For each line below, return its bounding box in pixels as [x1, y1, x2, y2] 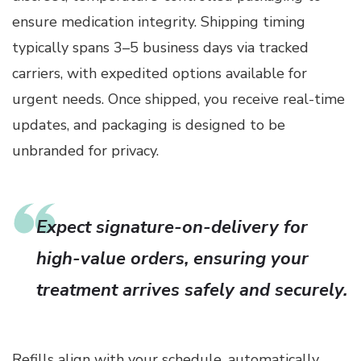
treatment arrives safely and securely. [36, 277, 347, 302]
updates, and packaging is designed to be [12, 114, 285, 135]
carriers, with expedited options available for [12, 63, 307, 83]
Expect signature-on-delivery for [36, 214, 308, 239]
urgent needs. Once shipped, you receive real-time [12, 89, 345, 109]
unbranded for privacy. [12, 140, 159, 160]
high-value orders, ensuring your [36, 246, 309, 271]
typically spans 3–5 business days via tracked [12, 37, 309, 57]
